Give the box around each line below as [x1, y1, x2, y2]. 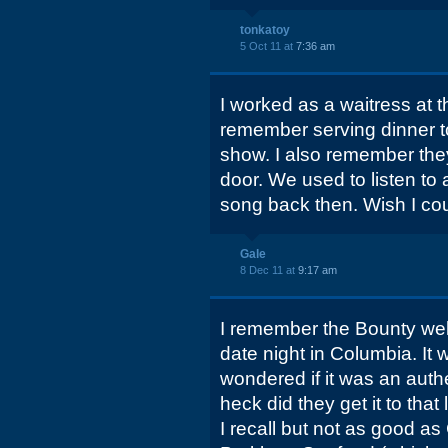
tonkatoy [240, 23, 290, 37]
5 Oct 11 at [240, 40, 296, 52]
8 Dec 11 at [240, 264, 298, 276]
